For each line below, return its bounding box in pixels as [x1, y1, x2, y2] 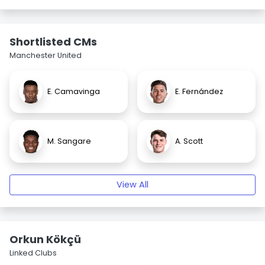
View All [117, 179, 148, 190]
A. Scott [175, 136, 203, 146]
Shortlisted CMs [9, 34, 97, 49]
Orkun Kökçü [9, 232, 81, 247]
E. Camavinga [47, 86, 100, 96]
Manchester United [9, 50, 82, 60]
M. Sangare [47, 136, 91, 146]
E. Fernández [175, 86, 223, 96]
